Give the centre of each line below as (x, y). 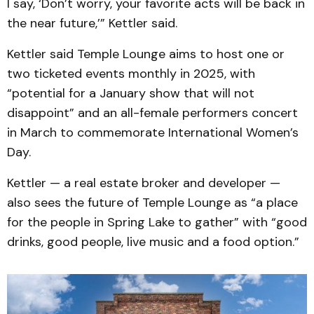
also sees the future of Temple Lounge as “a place (152, 202)
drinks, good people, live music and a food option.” (153, 241)
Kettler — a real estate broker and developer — (144, 183)
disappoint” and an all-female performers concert (152, 112)
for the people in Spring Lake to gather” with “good (157, 222)
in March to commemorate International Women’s (153, 132)
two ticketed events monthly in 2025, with (131, 73)
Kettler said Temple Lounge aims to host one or (146, 54)
